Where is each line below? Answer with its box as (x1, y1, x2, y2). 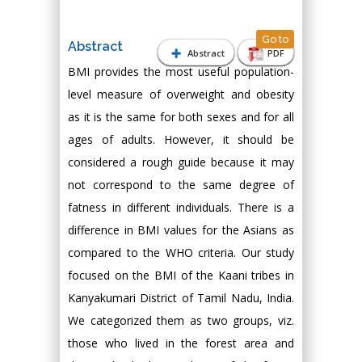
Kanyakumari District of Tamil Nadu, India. (68, 290, 294, 305)
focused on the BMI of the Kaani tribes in (68, 267, 294, 283)
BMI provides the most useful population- (68, 64, 294, 79)
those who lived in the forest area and (68, 335, 294, 351)
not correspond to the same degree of (68, 177, 294, 192)
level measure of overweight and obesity (68, 86, 294, 102)
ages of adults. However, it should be (68, 132, 294, 147)
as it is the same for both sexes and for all (68, 109, 294, 124)
